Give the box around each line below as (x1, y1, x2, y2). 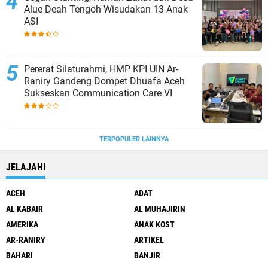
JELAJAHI (6, 162, 45, 173)
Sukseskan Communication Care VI (24, 87, 172, 99)
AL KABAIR (6, 204, 43, 214)
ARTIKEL (134, 235, 164, 245)
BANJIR (134, 251, 160, 261)
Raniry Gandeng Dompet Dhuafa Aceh (24, 75, 185, 87)
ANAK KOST (134, 220, 175, 230)
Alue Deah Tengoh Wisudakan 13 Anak (24, 4, 188, 16)
